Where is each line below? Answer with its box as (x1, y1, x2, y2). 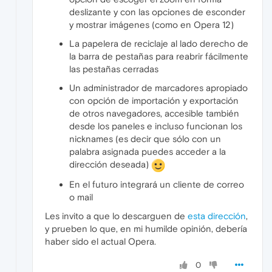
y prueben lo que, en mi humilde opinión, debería (45, 223, 247, 234)
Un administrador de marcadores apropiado (69, 82, 248, 93)
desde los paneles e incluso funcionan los (69, 120, 242, 131)
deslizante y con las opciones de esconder (69, 6, 245, 17)
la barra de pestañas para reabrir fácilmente (69, 50, 248, 61)
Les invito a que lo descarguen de (45, 210, 188, 221)
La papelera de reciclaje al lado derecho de (69, 38, 248, 49)
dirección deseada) (69, 158, 151, 169)
